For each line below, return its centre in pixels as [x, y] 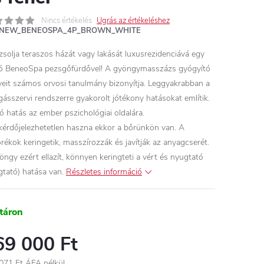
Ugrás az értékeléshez [133, 21]
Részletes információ [104, 172]
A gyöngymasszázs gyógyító [158, 69]
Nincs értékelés [67, 21]
